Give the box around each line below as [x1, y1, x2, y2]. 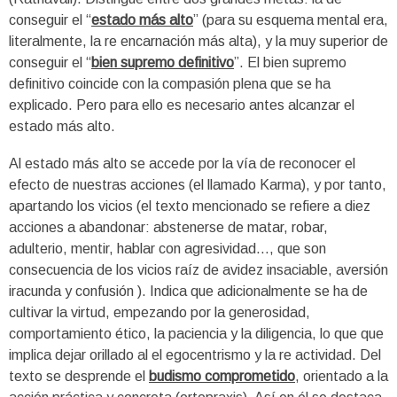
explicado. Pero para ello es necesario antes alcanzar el [9, 97, 354, 113]
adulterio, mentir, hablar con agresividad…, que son [9, 240, 326, 256]
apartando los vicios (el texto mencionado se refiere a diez [9, 198, 370, 214]
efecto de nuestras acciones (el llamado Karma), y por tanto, [9, 176, 386, 192]
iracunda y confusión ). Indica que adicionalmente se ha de [9, 283, 368, 299]
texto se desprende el [9, 368, 149, 384]
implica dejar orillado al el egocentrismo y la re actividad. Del [9, 346, 381, 362]
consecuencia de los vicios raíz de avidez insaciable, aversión [9, 261, 388, 277]
